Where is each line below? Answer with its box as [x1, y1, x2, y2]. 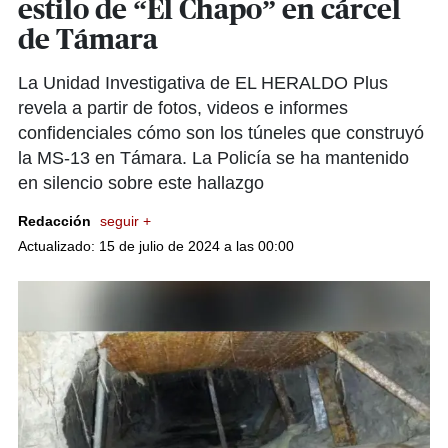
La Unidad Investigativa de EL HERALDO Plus [18, 73, 388, 93]
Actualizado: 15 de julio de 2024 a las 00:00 [18, 238, 294, 254]
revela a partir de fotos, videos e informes [18, 98, 348, 118]
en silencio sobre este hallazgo [18, 173, 264, 193]
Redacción [18, 213, 95, 229]
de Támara [18, 27, 158, 55]
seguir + [100, 213, 151, 229]
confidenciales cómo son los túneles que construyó [18, 123, 424, 143]
